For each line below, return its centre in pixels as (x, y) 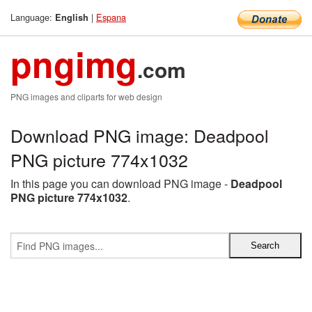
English (72, 17)
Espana (111, 17)
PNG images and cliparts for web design (86, 96)
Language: (33, 17)
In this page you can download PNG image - (120, 184)
